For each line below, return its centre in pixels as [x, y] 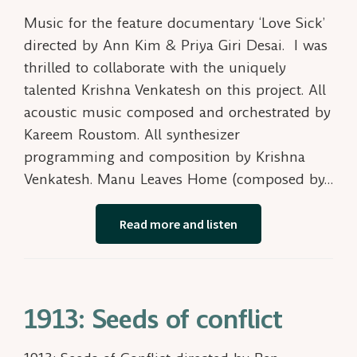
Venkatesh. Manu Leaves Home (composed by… [178, 178]
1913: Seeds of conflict [153, 319]
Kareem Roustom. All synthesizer [132, 134]
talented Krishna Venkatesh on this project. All [175, 89]
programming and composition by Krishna [165, 156]
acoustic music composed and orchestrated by [177, 112]
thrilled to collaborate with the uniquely [155, 67]
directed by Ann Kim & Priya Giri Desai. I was [176, 45]
